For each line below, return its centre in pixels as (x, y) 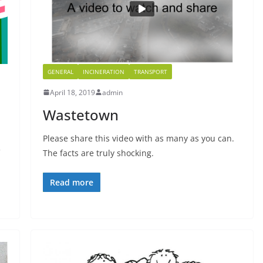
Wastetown (80, 114)
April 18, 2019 (72, 92)
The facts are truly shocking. (98, 153)
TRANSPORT (150, 71)
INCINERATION (103, 71)
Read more (71, 182)
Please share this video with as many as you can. (138, 138)
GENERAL (60, 71)
